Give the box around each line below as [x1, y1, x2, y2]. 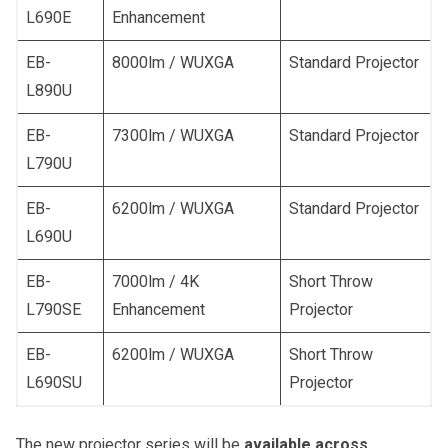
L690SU [26, 372, 82, 392]
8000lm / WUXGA [112, 52, 234, 72]
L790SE [26, 299, 81, 319]
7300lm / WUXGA [112, 125, 234, 145]
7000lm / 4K [112, 271, 199, 291]
